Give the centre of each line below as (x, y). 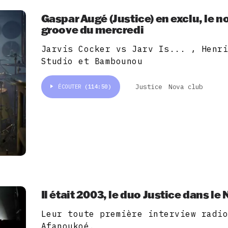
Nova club (186, 87)
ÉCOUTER (72, 86)
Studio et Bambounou (92, 61)
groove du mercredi (92, 29)
